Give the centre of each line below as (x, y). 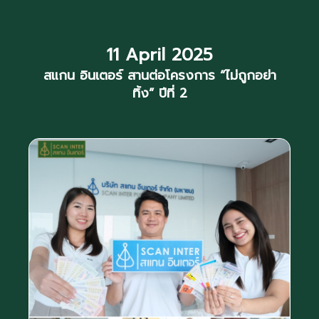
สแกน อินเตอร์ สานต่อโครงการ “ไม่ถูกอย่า (159, 75)
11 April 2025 (159, 55)
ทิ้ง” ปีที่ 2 (159, 93)
